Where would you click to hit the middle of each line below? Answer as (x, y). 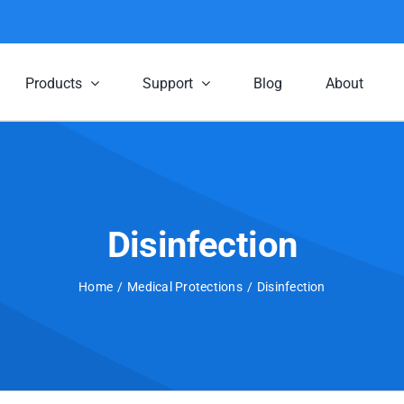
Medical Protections (185, 287)
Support (168, 83)
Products (54, 83)
